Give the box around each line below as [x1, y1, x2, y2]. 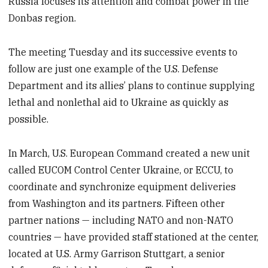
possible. [8, 112, 49, 125]
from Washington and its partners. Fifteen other [8, 197, 226, 209]
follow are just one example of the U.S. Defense [8, 62, 219, 75]
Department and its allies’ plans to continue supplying [8, 79, 255, 92]
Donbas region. [8, 12, 77, 25]
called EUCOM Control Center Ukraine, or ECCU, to [8, 163, 234, 176]
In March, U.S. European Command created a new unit [8, 147, 251, 159]
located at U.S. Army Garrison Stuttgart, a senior [8, 247, 226, 260]
